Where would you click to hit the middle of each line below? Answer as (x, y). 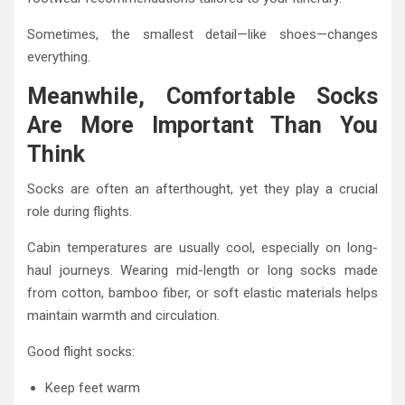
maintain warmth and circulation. (123, 316)
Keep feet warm (93, 388)
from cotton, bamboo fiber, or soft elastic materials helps (202, 293)
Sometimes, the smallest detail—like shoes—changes (202, 35)
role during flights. (80, 212)
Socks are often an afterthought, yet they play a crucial (202, 189)
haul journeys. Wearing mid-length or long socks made (202, 271)
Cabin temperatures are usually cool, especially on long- (202, 248)
